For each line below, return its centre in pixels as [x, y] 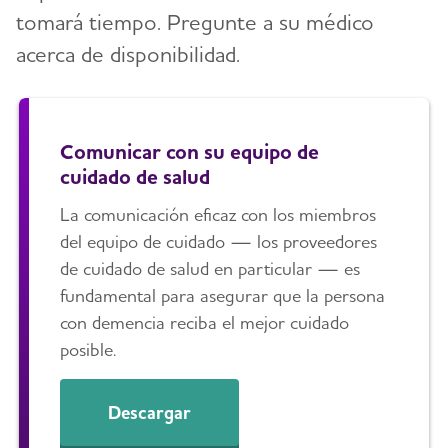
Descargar [150, 412]
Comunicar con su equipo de [190, 152]
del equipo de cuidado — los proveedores [219, 242]
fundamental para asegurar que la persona [223, 296]
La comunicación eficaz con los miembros [218, 215]
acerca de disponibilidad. [128, 53]
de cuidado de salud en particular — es [210, 269]
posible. [88, 350]
